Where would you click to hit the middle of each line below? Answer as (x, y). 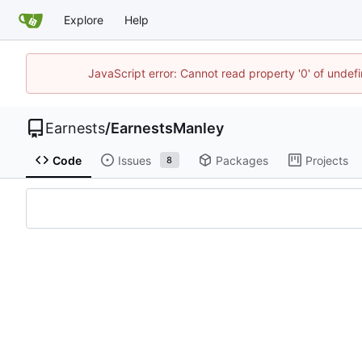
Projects (326, 160)
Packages (242, 160)
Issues (134, 160)
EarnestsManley (167, 128)
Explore (84, 19)
